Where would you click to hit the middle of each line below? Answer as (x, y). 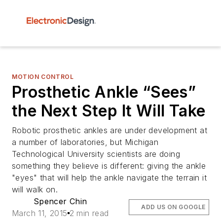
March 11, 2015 (40, 213)
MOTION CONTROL (43, 77)
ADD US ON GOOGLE (173, 207)
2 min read (89, 213)
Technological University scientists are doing (96, 154)
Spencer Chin (60, 201)
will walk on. (35, 189)
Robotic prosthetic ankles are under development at (110, 130)
